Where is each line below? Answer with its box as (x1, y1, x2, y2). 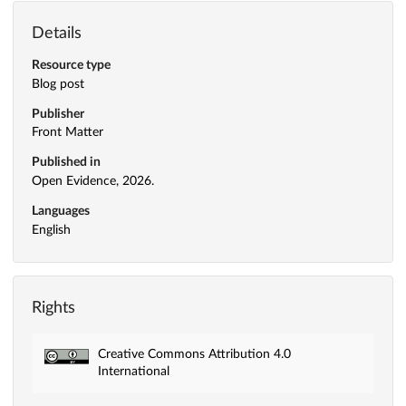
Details (32, 25, 82, 43)
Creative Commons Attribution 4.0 (97, 347, 291, 361)
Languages (32, 205, 90, 218)
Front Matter (32, 126, 103, 140)
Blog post (32, 77, 84, 91)
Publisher (32, 107, 84, 121)
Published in (32, 156, 101, 169)
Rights (32, 300, 75, 317)
